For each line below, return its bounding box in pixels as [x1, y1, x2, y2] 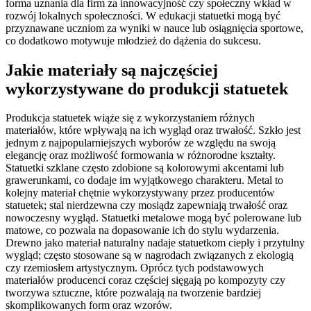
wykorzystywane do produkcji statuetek [6, 79, 288, 98]
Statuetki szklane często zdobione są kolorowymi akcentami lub [6, 162, 284, 174]
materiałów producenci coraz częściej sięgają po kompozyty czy [6, 274, 285, 287]
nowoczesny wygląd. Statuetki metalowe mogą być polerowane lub [6, 212, 301, 224]
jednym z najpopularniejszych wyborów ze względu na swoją [6, 137, 276, 149]
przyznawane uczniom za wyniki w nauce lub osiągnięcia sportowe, [6, 22, 303, 34]
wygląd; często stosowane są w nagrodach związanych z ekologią [6, 249, 294, 262]
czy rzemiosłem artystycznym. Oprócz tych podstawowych [6, 262, 264, 274]
